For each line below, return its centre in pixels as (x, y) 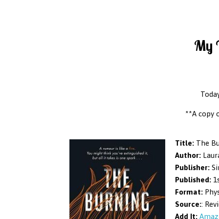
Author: (188, 155)
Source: (188, 204)
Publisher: (192, 167)
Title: (185, 143)
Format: (189, 192)
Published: (193, 179)
